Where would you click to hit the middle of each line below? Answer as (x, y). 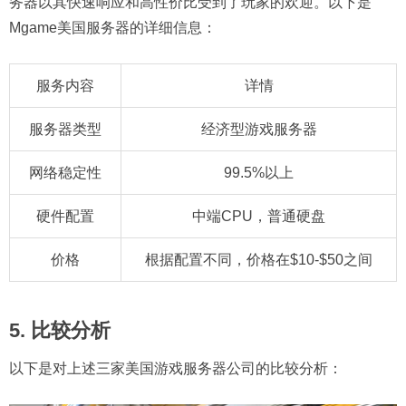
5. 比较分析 (60, 330)
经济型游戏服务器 (259, 129)
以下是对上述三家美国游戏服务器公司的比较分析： (176, 368)
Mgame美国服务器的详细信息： (113, 27)
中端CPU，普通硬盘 (259, 216)
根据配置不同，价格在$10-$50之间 (259, 259)
